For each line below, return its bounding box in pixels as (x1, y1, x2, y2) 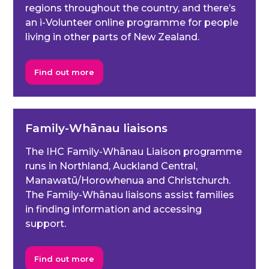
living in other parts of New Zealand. (25, 31, 200, 43)
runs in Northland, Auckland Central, (25, 160, 198, 172)
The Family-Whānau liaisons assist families (25, 189, 235, 201)
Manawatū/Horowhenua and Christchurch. (25, 175, 231, 187)
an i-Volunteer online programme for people (25, 17, 239, 29)
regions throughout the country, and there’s (25, 2, 237, 14)
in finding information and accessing (25, 204, 202, 216)
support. (25, 218, 67, 230)
